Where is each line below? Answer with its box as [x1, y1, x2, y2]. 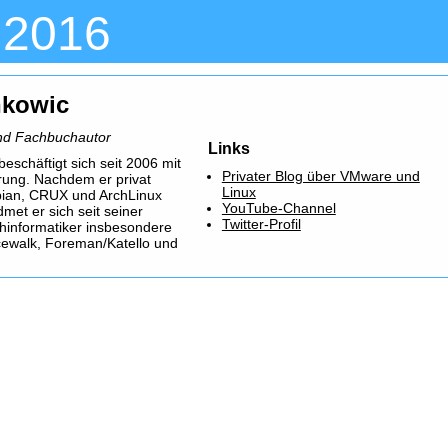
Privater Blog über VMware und [221, 168, 420, 184]
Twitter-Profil [221, 216, 301, 232]
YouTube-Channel [221, 200, 336, 216]
